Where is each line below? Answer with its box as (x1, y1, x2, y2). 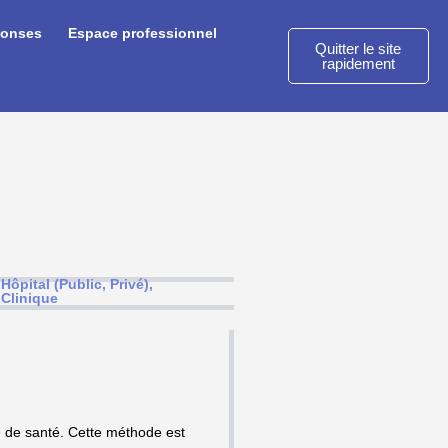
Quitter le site (315, 40, 402, 57)
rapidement (321, 55, 395, 72)
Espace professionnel (68, 25, 218, 41)
